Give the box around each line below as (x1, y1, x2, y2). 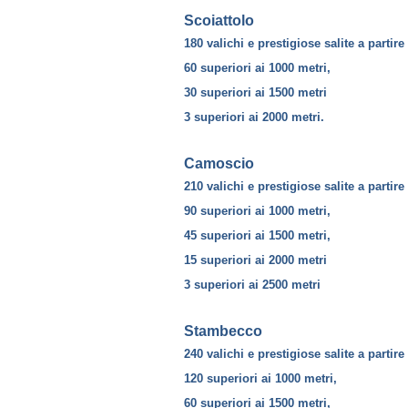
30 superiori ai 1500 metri (184, 87, 327, 99)
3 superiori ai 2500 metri (184, 279, 321, 291)
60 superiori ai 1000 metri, (184, 62, 331, 75)
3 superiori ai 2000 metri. (184, 111, 324, 124)
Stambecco (184, 323, 262, 339)
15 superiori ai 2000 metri (184, 254, 327, 267)
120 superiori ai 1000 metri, (184, 372, 337, 385)
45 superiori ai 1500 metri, (184, 229, 331, 242)
